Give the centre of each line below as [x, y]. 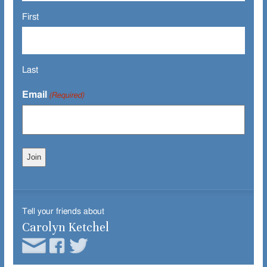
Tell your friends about [63, 211]
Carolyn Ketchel [66, 227]
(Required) [67, 95]
